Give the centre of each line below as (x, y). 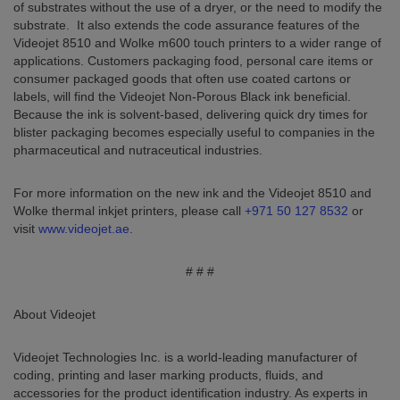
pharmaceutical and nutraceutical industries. (138, 150)
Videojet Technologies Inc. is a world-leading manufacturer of (185, 357)
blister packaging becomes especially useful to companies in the (194, 132)
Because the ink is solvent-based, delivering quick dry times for (191, 114)
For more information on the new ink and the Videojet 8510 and (192, 193)
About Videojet (54, 314)
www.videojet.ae (84, 229)
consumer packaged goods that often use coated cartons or (182, 79)
